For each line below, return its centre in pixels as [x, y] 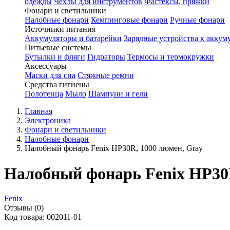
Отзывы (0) [24, 208]
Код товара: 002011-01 [43, 217]
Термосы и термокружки [171, 57]
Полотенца [44, 94]
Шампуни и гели [118, 94]
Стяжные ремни [106, 75]
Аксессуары [46, 66]
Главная [39, 111]
